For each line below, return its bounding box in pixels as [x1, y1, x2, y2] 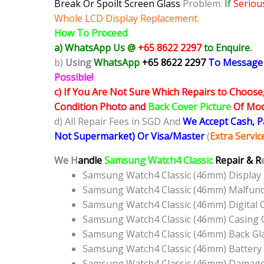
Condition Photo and [54, 100, 148, 114]
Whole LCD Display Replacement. [54, 12, 199, 25]
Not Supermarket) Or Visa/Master [54, 130, 207, 143]
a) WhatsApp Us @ [54, 41, 136, 55]
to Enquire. [204, 41, 252, 55]
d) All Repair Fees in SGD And [54, 115, 183, 128]
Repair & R [215, 154, 261, 167]
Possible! [54, 71, 93, 84]
